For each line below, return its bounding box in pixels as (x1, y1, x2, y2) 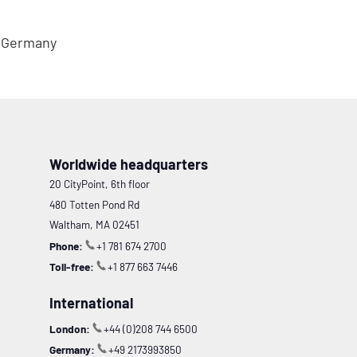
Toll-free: (49, 260, 94, 274)
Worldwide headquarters (49, 155, 208, 173)
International (49, 294, 133, 312)
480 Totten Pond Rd (49, 197, 139, 211)
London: (49, 321, 90, 335)
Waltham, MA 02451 (49, 218, 139, 232)
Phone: (49, 238, 83, 253)
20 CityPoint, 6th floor (49, 177, 150, 191)
